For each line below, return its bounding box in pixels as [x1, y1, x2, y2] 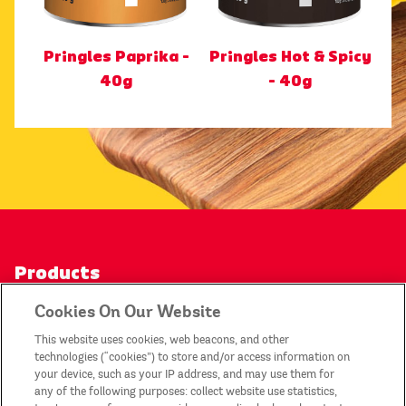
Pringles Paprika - [43, 48, 189, 67]
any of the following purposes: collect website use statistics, [34, 384, 338, 399]
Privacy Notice [14, 360, 151, 382]
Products [14, 262, 100, 284]
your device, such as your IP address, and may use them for [34, 367, 335, 382]
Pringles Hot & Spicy [208, 48, 372, 67]
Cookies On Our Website [34, 300, 222, 324]
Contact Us [14, 311, 117, 333]
